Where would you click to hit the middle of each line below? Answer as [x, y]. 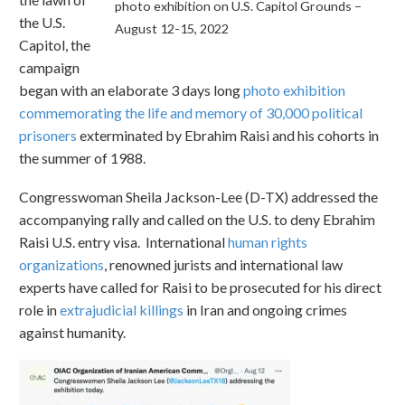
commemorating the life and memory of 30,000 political [191, 112]
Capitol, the [55, 44]
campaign [49, 67]
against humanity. [72, 332]
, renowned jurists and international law [223, 264]
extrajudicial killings [123, 309]
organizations [61, 264]
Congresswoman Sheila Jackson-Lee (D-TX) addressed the [198, 196]
